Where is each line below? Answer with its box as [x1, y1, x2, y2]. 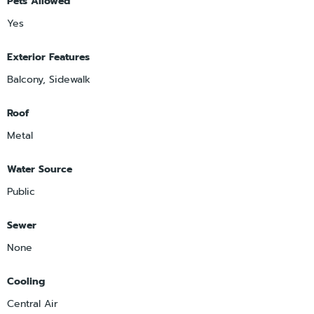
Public [7, 184, 35, 200]
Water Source [7, 162, 72, 177]
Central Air [7, 296, 58, 312]
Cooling [7, 274, 45, 289]
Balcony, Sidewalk [7, 72, 90, 88]
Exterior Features [7, 50, 90, 65]
